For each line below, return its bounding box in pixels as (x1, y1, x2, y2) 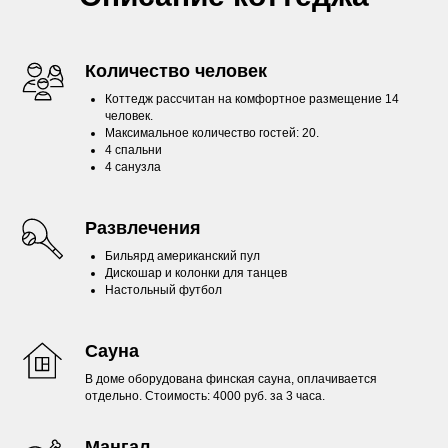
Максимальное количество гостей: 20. (105, 126, 319, 140)
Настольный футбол (105, 283, 222, 297)
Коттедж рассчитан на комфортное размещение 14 (105, 92, 399, 106)
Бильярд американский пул (105, 249, 260, 263)
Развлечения (85, 218, 201, 238)
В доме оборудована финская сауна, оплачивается (85, 372, 377, 386)
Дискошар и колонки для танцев (105, 266, 287, 280)
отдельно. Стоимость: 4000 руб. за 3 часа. (85, 389, 325, 403)
